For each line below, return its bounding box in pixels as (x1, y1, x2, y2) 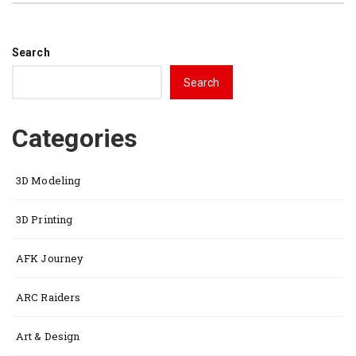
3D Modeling (16, 173, 81, 188)
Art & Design (16, 329, 80, 343)
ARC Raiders (16, 290, 81, 304)
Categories (12, 123, 137, 153)
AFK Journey (16, 251, 84, 265)
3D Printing (16, 212, 73, 226)
